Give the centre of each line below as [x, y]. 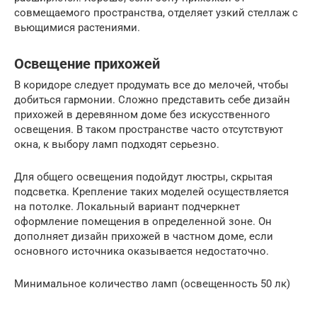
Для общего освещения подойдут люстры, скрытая [143, 177]
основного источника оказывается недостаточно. [142, 252]
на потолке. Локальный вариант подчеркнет [127, 207]
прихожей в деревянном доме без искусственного [142, 115]
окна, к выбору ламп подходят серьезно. [117, 145]
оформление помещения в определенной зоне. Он [143, 222]
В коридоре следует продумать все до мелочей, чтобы [151, 85]
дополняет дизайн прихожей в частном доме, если [144, 237]
